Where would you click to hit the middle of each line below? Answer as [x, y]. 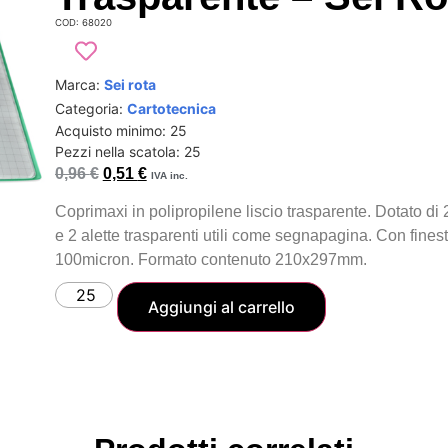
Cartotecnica [171, 108]
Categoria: [90, 108]
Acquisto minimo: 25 [120, 130]
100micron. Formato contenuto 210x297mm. [210, 260]
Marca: [79, 84]
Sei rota [129, 84]
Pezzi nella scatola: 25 [127, 151]
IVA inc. [169, 175]
